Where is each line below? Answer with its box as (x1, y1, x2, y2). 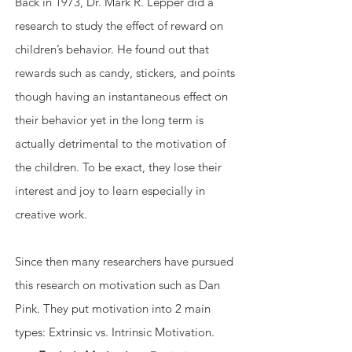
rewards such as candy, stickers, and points (15, 64, 238, 80)
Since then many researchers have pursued (15, 253, 236, 269)
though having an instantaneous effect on (15, 88, 231, 104)
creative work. (15, 206, 87, 222)
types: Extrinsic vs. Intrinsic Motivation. (15, 324, 218, 339)
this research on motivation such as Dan (15, 277, 223, 292)
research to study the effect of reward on (15, 17, 226, 33)
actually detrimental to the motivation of (15, 135, 229, 151)
